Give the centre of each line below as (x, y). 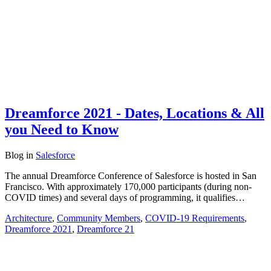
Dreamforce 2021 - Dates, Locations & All (135, 113)
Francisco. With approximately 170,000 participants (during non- (128, 187)
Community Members (99, 218)
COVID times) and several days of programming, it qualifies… (125, 198)
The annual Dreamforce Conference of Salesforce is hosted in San (131, 176)
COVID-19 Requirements (195, 218)
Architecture (28, 218)
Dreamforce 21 (106, 229)
